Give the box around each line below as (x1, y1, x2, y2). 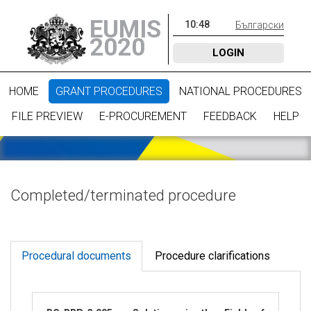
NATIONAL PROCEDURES (179, 85, 302, 98)
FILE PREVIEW (12, 110, 83, 123)
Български (235, 19, 284, 31)
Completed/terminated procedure (10, 187, 236, 204)
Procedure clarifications (155, 249, 270, 262)
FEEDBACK (203, 110, 257, 123)
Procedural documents (22, 249, 131, 262)
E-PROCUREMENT (99, 110, 187, 123)
